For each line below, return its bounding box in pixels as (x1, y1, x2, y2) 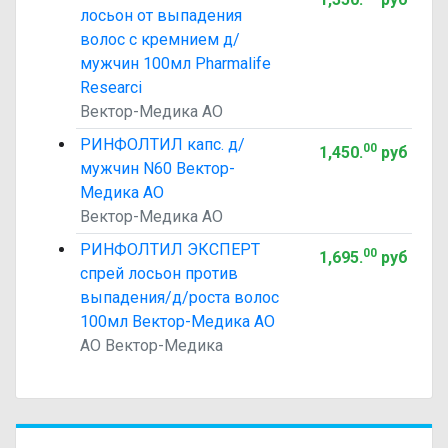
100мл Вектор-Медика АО (80, 312, 275, 331)
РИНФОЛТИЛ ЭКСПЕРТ (80, 240, 260, 259)
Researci (80, 78, 142, 97)
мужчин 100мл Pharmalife (80, 54, 271, 73)
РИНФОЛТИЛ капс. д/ (80, 135, 245, 154)
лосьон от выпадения (80, 6, 242, 25)
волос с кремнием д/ (80, 30, 240, 49)
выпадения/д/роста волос (80, 288, 279, 307)
